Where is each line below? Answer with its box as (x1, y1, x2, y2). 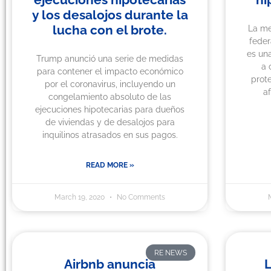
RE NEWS (154, 248, 187, 257)
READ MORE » (85, 161, 134, 170)
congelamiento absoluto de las (48, 92, 172, 102)
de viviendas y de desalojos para (45, 117, 175, 128)
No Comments (115, 193, 166, 202)
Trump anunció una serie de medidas (36, 54, 184, 64)
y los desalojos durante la (31, 7, 188, 23)
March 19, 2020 (54, 193, 107, 202)
